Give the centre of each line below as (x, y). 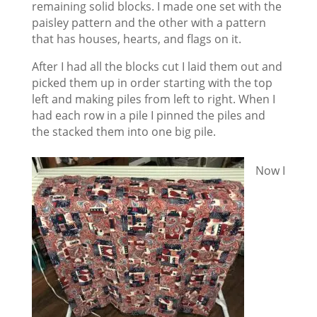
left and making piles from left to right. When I (153, 99)
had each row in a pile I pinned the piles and (148, 116)
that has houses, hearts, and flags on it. (136, 39)
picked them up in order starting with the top (152, 83)
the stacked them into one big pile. (123, 132)
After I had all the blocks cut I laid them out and (157, 67)
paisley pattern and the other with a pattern (149, 23)
